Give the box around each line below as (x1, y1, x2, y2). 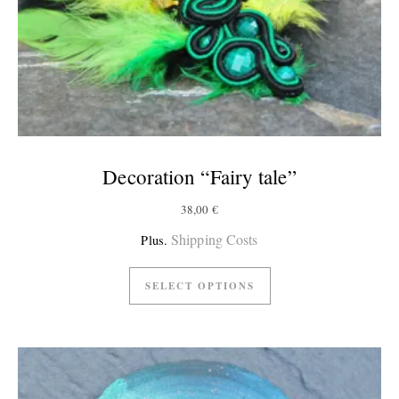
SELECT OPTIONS (144, 278, 255, 293)
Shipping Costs (171, 229, 258, 248)
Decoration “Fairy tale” (102, 162, 297, 190)
